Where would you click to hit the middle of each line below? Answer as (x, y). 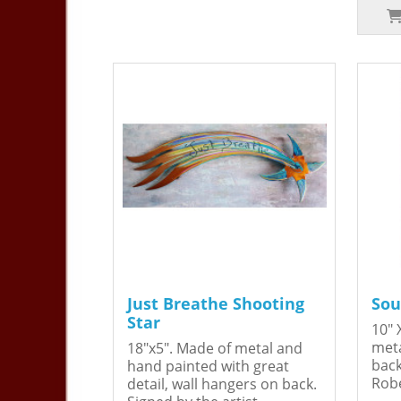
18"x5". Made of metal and (215, 349)
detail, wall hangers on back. (222, 384)
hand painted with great (208, 367)
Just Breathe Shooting (216, 304)
